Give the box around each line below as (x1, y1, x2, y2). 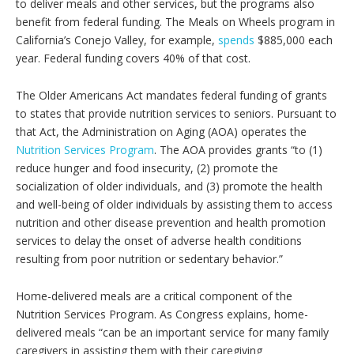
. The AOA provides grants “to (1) (154, 142, 322, 157)
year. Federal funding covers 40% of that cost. (16, 51, 250, 66)
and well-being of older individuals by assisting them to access (16, 197, 333, 212)
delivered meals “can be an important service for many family (16, 325, 329, 340)
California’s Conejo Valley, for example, (16, 32, 218, 47)
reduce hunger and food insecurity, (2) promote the (16, 160, 278, 175)
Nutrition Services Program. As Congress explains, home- (16, 307, 308, 322)
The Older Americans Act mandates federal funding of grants (16, 88, 327, 103)
